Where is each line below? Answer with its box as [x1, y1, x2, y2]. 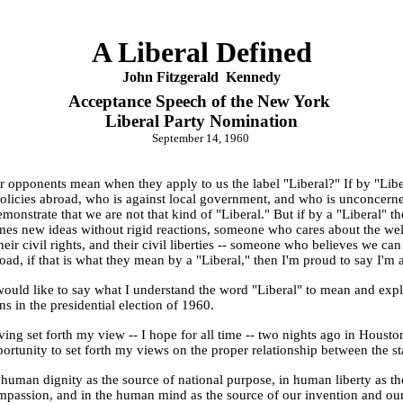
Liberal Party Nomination [105, 111, 298, 130]
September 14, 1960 [151, 130, 249, 145]
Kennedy [226, 69, 281, 85]
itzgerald [166, 69, 219, 85]
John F [122, 69, 166, 85]
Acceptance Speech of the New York [68, 91, 335, 111]
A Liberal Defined [91, 36, 312, 68]
